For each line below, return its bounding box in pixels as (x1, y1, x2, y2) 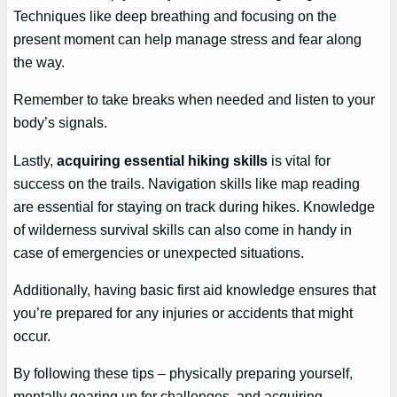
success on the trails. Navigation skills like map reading (13, 175, 361, 191)
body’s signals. (13, 114, 108, 131)
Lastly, (13, 152, 58, 168)
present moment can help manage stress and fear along (13, 31, 362, 47)
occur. (13, 327, 51, 344)
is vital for (268, 152, 331, 168)
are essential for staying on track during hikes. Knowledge (13, 198, 376, 214)
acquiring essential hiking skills (57, 152, 269, 168)
